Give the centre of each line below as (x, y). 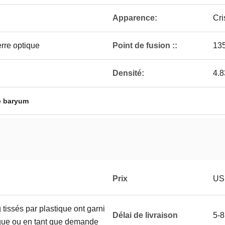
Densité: (128, 73)
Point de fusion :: (145, 45)
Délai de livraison (145, 215)
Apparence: (135, 18)
